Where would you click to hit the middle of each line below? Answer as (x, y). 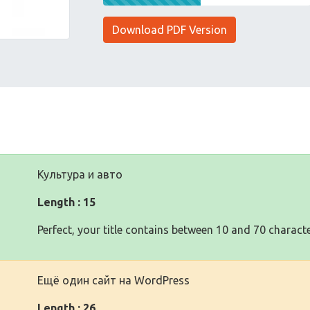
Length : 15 (66, 202)
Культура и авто (80, 174)
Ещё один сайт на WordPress (113, 280)
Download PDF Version (170, 30)
